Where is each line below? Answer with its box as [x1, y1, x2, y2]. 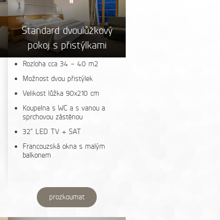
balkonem [23, 151, 51, 160]
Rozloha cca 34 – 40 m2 [23, 59, 98, 68]
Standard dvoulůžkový [21, 24, 112, 36]
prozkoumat [49, 192, 84, 201]
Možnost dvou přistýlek [23, 74, 93, 83]
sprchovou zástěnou [23, 112, 82, 121]
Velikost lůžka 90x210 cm [23, 89, 99, 98]
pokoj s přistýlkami [27, 39, 107, 51]
